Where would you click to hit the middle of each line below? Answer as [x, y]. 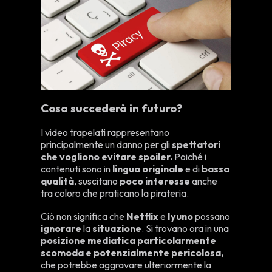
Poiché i [191, 157]
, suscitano [97, 181]
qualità [58, 181]
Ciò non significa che [84, 216]
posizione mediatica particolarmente [129, 241]
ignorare [62, 229]
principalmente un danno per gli [106, 145]
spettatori [195, 145]
